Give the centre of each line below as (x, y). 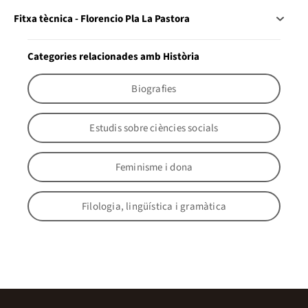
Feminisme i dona (154, 167)
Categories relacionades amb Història (113, 57)
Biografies (154, 89)
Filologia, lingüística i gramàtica (154, 206)
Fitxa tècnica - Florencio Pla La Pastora (102, 19)
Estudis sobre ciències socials (154, 128)
